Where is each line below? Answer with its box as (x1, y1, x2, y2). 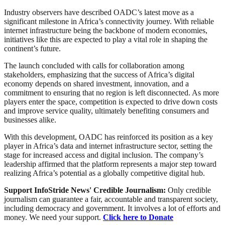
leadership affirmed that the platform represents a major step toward (4, 160, 216, 169)
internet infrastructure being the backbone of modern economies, (4, 26, 207, 35)
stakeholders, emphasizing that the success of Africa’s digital (4, 70, 194, 79)
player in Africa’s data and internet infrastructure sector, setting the (4, 142, 212, 151)
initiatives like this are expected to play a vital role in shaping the (4, 35, 207, 44)
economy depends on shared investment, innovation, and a (4, 79, 189, 88)
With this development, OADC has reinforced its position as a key (4, 133, 213, 142)
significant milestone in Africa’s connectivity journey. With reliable (4, 17, 214, 26)
